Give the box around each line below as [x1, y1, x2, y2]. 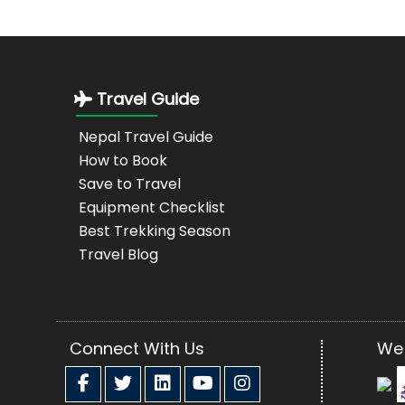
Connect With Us [70, 337, 204, 360]
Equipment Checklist [79, 197, 225, 218]
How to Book [79, 150, 167, 171]
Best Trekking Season [79, 221, 231, 241]
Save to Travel [79, 174, 181, 194]
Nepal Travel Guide [79, 127, 213, 147]
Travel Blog [79, 244, 158, 265]
